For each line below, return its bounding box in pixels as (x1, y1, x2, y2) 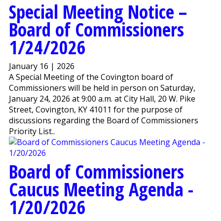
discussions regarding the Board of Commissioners (8, 115, 198, 126)
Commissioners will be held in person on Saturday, (8, 82, 195, 94)
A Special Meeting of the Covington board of (8, 72, 173, 83)
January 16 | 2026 (8, 61, 74, 72)
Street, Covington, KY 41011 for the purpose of (8, 104, 183, 115)
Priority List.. (8, 126, 55, 137)
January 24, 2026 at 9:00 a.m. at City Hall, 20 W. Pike (8, 93, 195, 105)
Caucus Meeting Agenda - (8, 176, 193, 202)
